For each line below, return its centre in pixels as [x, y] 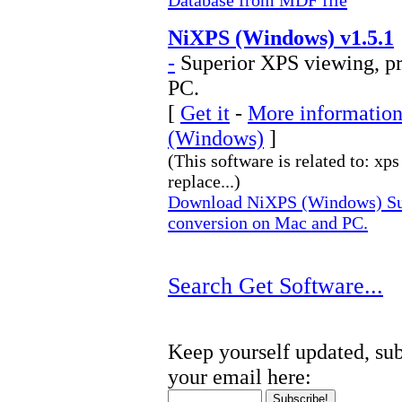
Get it [205, 113]
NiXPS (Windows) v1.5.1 [281, 37]
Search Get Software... [275, 286]
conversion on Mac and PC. [268, 223]
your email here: [240, 376]
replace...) [204, 181]
